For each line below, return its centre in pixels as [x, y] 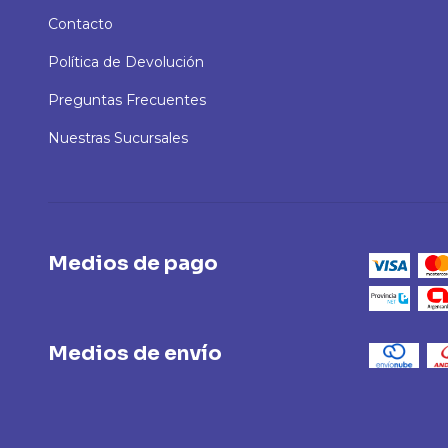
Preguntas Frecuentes [127, 100]
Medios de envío [135, 354]
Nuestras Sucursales [118, 138]
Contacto [80, 24]
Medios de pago [133, 264]
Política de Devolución [126, 62]
